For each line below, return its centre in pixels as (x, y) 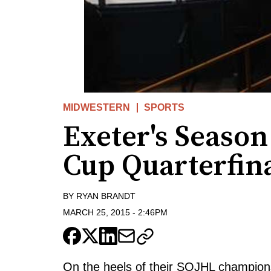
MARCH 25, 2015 (96, 212)
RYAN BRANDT (106, 196)
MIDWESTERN (96, 108)
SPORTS (165, 108)
